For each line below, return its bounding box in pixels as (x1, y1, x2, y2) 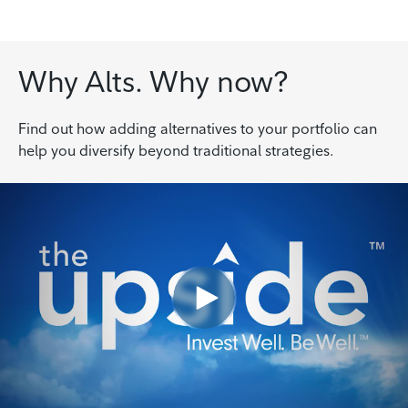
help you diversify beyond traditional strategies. (18, 140, 338, 159)
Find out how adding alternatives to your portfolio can (18, 118, 377, 138)
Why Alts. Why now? (18, 62, 290, 99)
